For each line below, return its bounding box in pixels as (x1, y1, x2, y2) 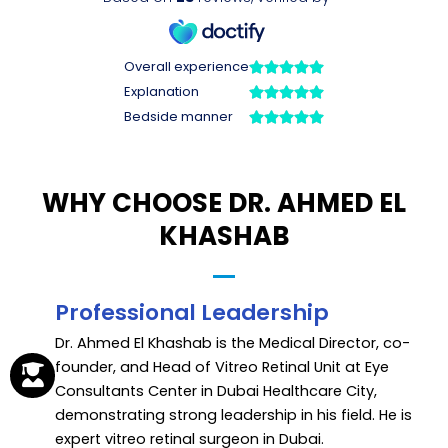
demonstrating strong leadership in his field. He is (55, 404, 412, 425)
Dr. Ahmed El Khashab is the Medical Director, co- (55, 332, 410, 353)
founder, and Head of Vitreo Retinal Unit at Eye (55, 356, 389, 377)
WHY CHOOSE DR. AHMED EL (42, 184, 406, 221)
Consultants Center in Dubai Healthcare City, (55, 380, 377, 401)
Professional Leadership (55, 296, 329, 328)
